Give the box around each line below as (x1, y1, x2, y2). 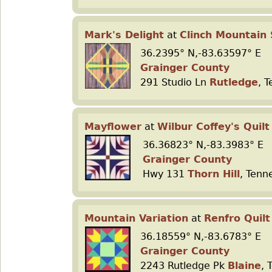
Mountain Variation (84, 212, 188, 224)
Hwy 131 (143, 168, 188, 180)
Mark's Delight (84, 29, 164, 41)
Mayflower (84, 121, 141, 132)
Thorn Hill (188, 168, 240, 180)
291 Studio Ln (140, 76, 209, 88)
